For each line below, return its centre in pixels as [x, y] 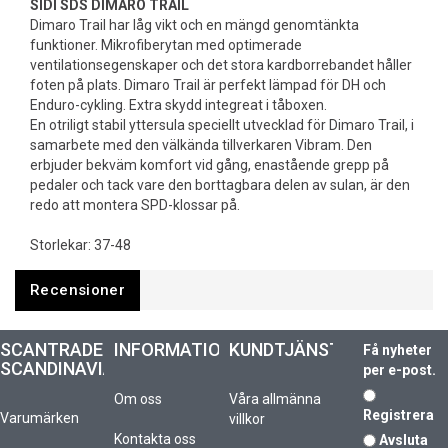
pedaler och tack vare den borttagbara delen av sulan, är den [220, 185]
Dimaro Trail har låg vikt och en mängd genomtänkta [194, 25]
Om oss [138, 399]
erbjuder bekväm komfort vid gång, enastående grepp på [209, 165]
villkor [246, 419]
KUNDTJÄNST [286, 349]
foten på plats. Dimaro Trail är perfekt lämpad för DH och [208, 85]
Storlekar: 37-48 [80, 245]
